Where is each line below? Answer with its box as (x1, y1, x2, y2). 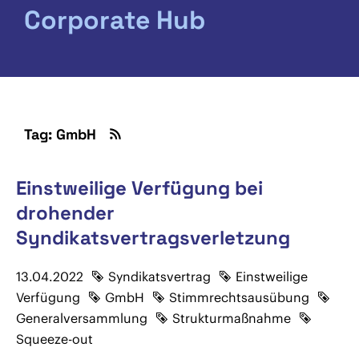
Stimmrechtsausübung (169, 289, 309, 305)
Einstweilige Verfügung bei (16, 175, 263, 200)
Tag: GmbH (24, 125, 100, 143)
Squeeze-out (16, 331, 93, 347)
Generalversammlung (16, 310, 147, 326)
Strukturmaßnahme (172, 310, 291, 326)
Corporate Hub (24, 4, 205, 36)
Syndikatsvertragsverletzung (16, 225, 290, 250)
